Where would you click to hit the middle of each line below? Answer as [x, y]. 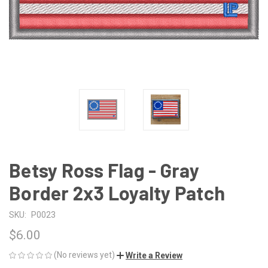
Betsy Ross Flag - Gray [104, 170]
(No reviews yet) [84, 255]
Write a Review [154, 255]
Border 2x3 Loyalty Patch [117, 192]
